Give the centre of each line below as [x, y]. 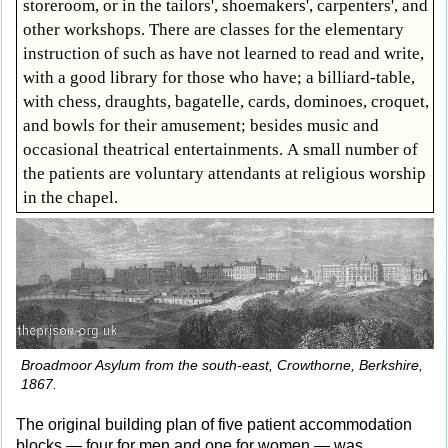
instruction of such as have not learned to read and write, [223, 53]
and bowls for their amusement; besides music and [201, 125]
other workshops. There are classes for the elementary [213, 29]
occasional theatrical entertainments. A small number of [220, 149]
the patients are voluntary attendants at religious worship [224, 173]
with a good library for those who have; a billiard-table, [219, 77]
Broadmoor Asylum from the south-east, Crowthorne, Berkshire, [222, 364]
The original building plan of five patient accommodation [214, 424]
